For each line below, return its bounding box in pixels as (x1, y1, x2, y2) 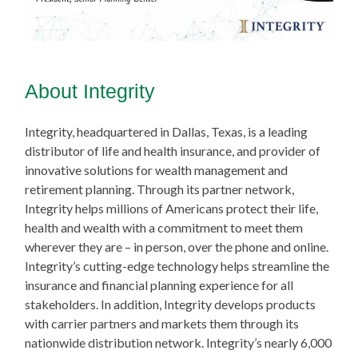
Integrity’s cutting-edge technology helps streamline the (24, 258, 329, 274)
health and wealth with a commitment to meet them (24, 220, 303, 236)
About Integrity (24, 80, 155, 103)
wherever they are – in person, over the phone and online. (24, 239, 328, 255)
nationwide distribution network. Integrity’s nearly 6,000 (24, 335, 332, 351)
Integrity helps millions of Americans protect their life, (24, 201, 318, 217)
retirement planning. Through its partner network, (24, 181, 294, 197)
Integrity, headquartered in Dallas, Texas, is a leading (24, 124, 308, 140)
